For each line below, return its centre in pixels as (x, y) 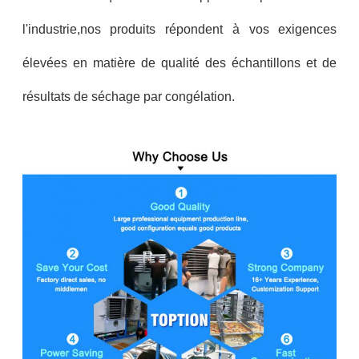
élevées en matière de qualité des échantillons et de (179, 63)
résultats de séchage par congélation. (128, 96)
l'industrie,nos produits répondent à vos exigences (179, 29)
